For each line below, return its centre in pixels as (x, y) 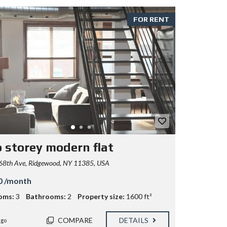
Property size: (101, 197)
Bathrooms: (46, 197)
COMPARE (75, 220)
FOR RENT (151, 19)
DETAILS (135, 220)
